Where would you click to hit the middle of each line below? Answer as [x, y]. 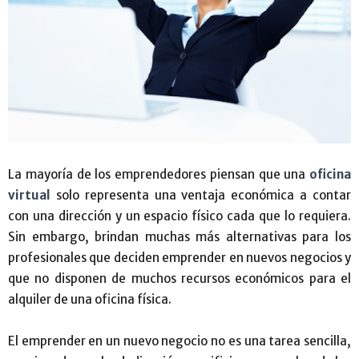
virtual [29, 195]
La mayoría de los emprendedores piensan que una [159, 174]
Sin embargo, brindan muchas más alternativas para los [179, 236]
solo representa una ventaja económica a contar [201, 195]
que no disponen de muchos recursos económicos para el [179, 278]
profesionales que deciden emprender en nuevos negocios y [179, 257]
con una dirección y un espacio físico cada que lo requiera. [179, 216]
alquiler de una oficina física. [90, 299]
